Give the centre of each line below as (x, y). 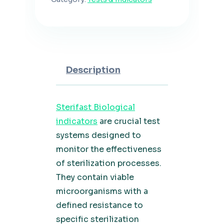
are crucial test (129, 121)
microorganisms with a (102, 191)
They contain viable (95, 177)
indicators (77, 121)
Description (93, 70)
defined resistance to (99, 205)
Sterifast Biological (95, 107)
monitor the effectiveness (109, 149)
